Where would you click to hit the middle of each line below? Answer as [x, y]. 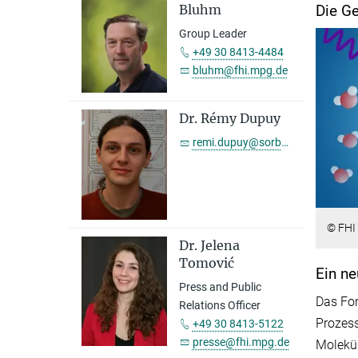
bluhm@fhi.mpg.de [240, 70]
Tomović [206, 263]
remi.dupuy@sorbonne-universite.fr [237, 143]
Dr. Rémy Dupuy [229, 119]
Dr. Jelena [209, 245]
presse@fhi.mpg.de [241, 342]
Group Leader [213, 34]
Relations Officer [219, 305]
